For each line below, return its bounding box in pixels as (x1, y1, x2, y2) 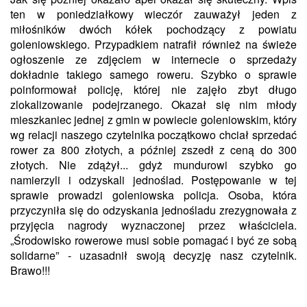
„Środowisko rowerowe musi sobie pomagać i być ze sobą (10, 232, 297, 248)
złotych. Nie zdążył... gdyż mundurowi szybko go (10, 156, 297, 173)
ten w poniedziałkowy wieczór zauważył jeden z (10, 5, 297, 22)
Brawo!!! (10, 262, 50, 278)
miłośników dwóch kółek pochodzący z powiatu (10, 21, 297, 37)
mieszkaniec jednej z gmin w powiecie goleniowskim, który (10, 111, 297, 127)
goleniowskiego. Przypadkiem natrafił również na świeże (10, 36, 297, 52)
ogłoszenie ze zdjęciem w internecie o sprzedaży (10, 51, 297, 67)
